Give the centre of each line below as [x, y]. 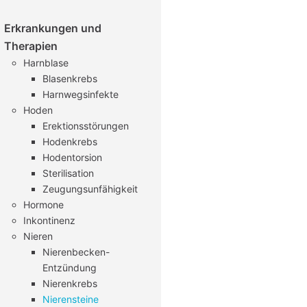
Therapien [31, 46]
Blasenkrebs [70, 78]
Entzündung [70, 268]
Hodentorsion [72, 157]
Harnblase [46, 63]
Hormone [44, 205]
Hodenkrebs [70, 142]
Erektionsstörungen [86, 126]
